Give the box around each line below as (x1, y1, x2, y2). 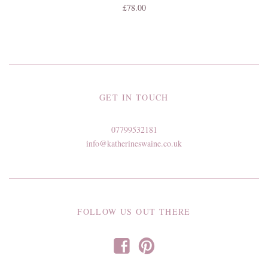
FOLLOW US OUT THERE (77, 206, 191, 218)
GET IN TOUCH (99, 92, 169, 103)
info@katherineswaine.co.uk (86, 138, 182, 150)
